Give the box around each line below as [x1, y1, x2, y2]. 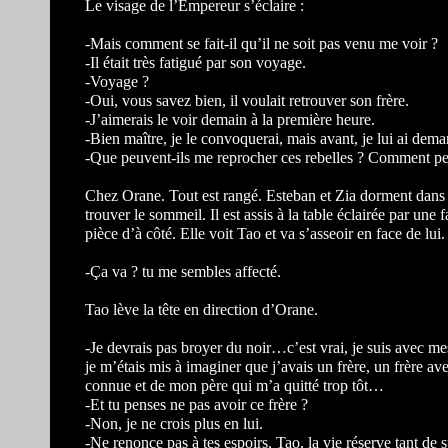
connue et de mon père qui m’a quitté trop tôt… [85, 377, 384, 394]
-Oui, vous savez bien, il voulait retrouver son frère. [85, 92, 409, 109]
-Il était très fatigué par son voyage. [85, 54, 306, 71]
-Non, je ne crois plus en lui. [85, 415, 263, 432]
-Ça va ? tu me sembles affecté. [85, 263, 281, 280]
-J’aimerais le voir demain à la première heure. [85, 111, 375, 128]
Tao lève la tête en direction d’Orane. [85, 301, 318, 318]
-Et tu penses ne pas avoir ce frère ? [85, 396, 308, 413]
